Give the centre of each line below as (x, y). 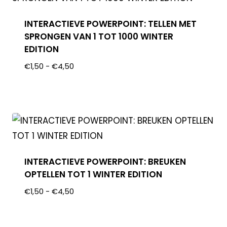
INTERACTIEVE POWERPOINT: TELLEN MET (111, 24)
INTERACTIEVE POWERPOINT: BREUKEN (105, 161)
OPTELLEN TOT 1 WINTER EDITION (93, 174)
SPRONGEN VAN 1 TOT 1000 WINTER (99, 37)
